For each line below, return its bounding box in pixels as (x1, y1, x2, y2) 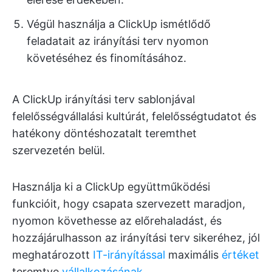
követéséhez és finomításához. (27, 51, 186, 64)
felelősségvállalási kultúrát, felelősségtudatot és (12, 109, 256, 123)
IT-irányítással (93, 248, 165, 261)
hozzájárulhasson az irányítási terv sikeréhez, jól (12, 231, 260, 244)
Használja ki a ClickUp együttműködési (12, 180, 210, 193)
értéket (222, 248, 259, 261)
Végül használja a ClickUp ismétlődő (27, 17, 211, 30)
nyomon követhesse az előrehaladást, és (12, 214, 222, 227)
